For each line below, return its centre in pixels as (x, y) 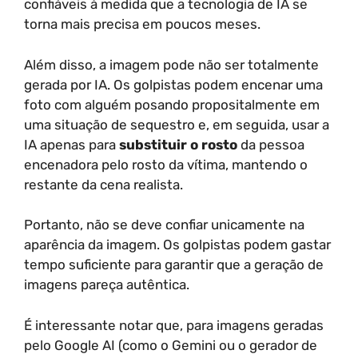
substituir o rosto (178, 144)
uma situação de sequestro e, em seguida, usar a (177, 124)
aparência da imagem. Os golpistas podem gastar (177, 245)
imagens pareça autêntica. (107, 284)
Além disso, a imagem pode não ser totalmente (171, 64)
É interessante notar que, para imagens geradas (174, 325)
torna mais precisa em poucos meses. (142, 24)
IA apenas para (72, 144)
